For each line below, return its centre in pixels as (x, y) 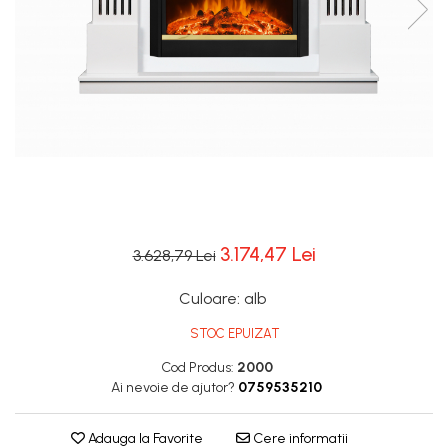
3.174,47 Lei (267, 254)
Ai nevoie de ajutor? (173, 387)
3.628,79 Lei (174, 255)
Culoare (207, 298)
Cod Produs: (197, 367)
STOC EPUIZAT (233, 333)
